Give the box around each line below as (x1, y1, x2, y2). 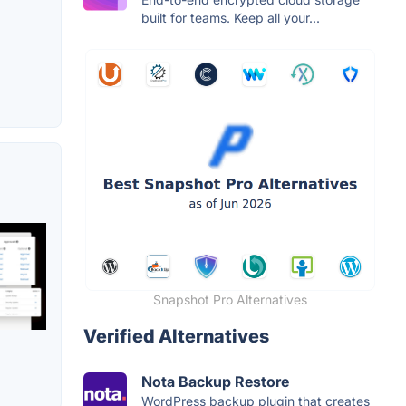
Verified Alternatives (83, 325, 269, 348)
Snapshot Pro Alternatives (153, 292, 307, 308)
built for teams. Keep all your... (141, 10, 320, 26)
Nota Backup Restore (141, 372, 289, 391)
